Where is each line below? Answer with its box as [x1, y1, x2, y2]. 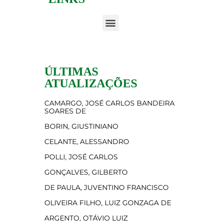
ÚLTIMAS [44, 65, 98, 78]
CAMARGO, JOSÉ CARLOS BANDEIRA [44, 98, 175, 108]
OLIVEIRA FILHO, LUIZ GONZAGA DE [44, 198, 171, 207]
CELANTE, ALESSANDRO [44, 137, 129, 146]
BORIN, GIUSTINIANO [44, 121, 118, 131]
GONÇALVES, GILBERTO [44, 167, 128, 177]
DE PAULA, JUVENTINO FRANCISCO [44, 183, 169, 192]
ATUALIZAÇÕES [44, 76, 137, 90]
